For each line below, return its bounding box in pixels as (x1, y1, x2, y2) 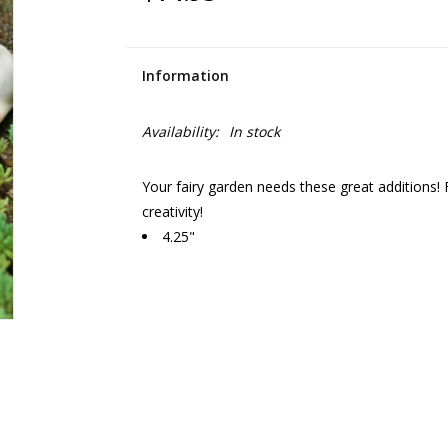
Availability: (141, 122, 219, 141)
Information (141, 66, 229, 85)
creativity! (141, 202, 203, 221)
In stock (228, 122, 280, 141)
